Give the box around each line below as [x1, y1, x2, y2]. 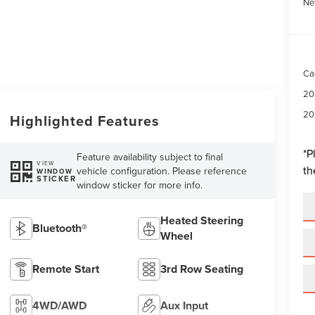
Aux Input [160, 297, 209, 314]
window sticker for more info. [77, 178, 203, 193]
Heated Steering [160, 212, 244, 229]
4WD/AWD [32, 297, 86, 314]
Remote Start [32, 260, 99, 277]
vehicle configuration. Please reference [77, 164, 247, 179]
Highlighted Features [9, 110, 160, 131]
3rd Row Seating [160, 260, 244, 277]
